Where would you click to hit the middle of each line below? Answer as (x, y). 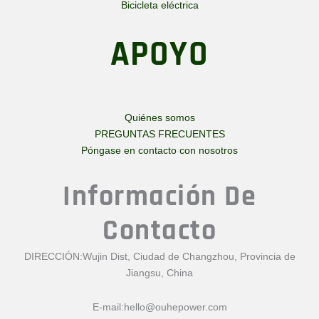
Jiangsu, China (159, 273)
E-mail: (108, 307)
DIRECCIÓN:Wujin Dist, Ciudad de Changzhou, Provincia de (159, 257)
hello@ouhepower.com (175, 307)
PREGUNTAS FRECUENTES (159, 134)
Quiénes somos (159, 118)
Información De (159, 197)
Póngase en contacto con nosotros (159, 151)
